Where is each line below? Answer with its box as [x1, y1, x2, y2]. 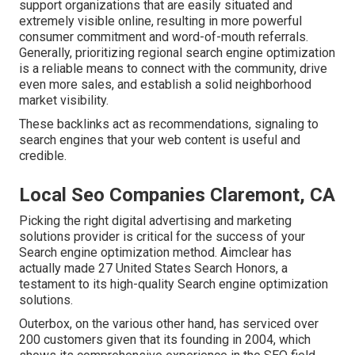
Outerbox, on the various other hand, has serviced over [19, 316, 319, 332]
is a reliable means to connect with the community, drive [19, 61, 327, 77]
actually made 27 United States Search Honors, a [19, 261, 288, 277]
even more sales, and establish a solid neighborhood [19, 77, 311, 93]
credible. [19, 148, 67, 164]
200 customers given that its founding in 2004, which [19, 332, 311, 348]
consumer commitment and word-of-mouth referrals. [19, 29, 308, 45]
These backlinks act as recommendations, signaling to [19, 116, 319, 132]
